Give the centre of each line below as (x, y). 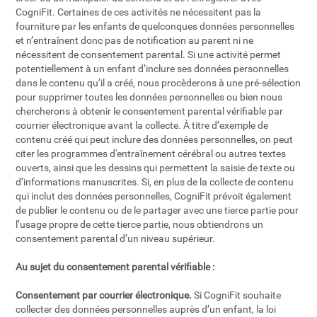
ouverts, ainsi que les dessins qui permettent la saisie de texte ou (156, 168)
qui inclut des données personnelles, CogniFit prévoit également (154, 196)
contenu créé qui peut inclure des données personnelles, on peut (155, 139)
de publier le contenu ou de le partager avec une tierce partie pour (157, 210)
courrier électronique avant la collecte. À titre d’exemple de (142, 125)
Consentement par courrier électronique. (104, 295)
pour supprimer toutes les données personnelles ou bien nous (149, 97)
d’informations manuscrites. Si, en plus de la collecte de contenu (155, 182)
